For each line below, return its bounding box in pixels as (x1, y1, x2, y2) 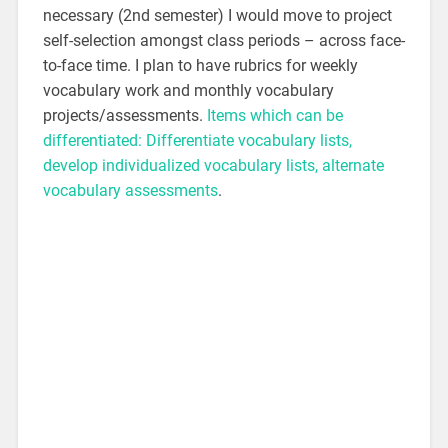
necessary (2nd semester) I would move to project (42, 5, 392, 25)
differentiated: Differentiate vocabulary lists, (42, 130, 352, 150)
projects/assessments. (42, 105, 207, 125)
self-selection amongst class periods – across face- (42, 30, 405, 50)
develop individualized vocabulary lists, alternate (42, 155, 384, 175)
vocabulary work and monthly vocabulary (42, 80, 334, 100)
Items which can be (206, 105, 343, 125)
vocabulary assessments (42, 180, 218, 200)
